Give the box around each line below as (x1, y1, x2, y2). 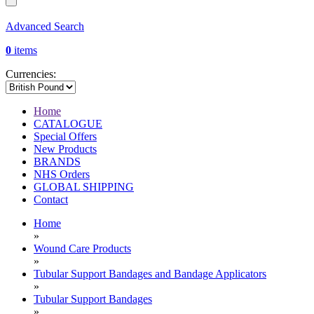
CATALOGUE (34, 118, 102, 130)
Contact (34, 193, 68, 206)
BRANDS (34, 156, 81, 168)
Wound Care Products (34, 243, 131, 255)
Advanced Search (6, 20, 84, 33)
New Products (34, 143, 97, 156)
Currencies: (6, 68, 56, 81)
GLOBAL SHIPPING (34, 181, 134, 193)
